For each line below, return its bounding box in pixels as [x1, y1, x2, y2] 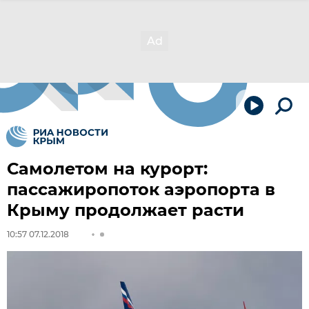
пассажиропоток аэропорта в [7, 179, 275, 199]
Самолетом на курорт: [7, 159, 208, 179]
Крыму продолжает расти [7, 200, 244, 220]
